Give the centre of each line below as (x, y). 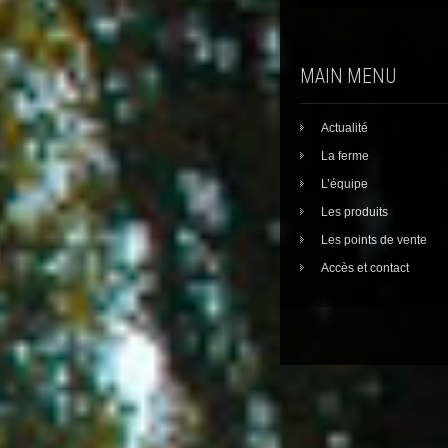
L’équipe (344, 184)
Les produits (354, 212)
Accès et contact (365, 268)
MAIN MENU (348, 76)
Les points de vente (374, 240)
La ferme (345, 156)
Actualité (344, 128)
